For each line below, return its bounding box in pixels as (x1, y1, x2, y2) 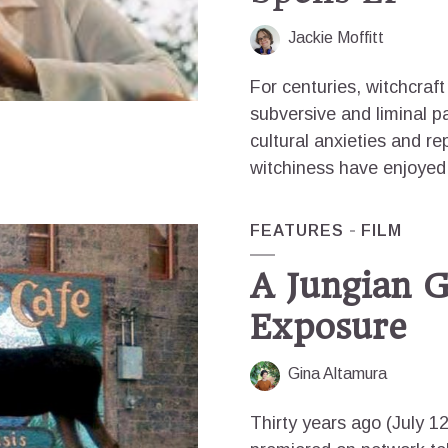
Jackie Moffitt (288, 29, 384, 46)
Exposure (250, 307, 407, 347)
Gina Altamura (288, 365, 387, 382)
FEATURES (250, 222, 344, 239)
